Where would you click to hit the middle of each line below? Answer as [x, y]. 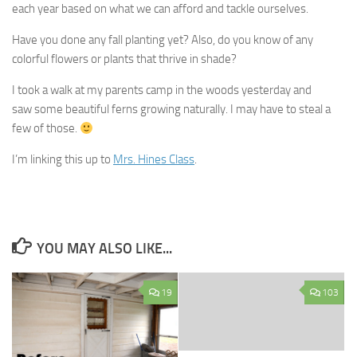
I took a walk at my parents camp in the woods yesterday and [162, 90]
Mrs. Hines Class [154, 160]
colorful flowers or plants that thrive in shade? [124, 59]
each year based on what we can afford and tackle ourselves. [160, 9]
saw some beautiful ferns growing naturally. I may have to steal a [171, 110]
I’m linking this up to [63, 160]
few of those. [46, 129]
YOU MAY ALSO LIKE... [104, 249]
